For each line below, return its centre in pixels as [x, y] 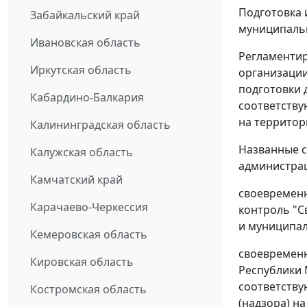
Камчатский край [76, 180]
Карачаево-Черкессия [89, 207]
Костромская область [88, 290]
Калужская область [82, 152]
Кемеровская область [89, 235]
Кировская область [82, 262]
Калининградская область [100, 125]
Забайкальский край [85, 15]
